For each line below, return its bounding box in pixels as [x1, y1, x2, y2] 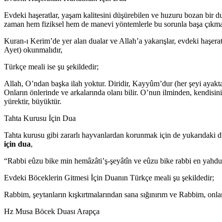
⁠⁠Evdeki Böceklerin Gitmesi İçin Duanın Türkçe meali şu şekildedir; [4, 173, 214, 182]
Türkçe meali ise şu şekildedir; [4, 62, 99, 71]
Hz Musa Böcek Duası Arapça [4, 207, 100, 216]
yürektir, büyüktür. [4, 97, 61, 106]
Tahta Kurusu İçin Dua [4, 113, 76, 122]
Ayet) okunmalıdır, [4, 45, 62, 54]
